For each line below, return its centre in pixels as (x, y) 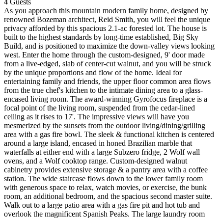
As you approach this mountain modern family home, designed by (106, 10)
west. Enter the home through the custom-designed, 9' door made (104, 55)
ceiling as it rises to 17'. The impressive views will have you (96, 116)
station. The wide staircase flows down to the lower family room (103, 178)
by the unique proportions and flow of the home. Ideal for (93, 72)
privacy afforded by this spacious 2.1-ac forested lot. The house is (105, 28)
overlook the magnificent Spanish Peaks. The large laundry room (104, 214)
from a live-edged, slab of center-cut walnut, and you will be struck (108, 63)
